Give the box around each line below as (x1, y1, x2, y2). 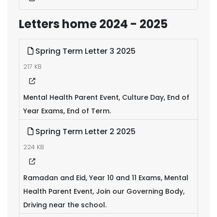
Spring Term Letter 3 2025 (33, 46, 136, 57)
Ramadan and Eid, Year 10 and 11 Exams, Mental (23, 173, 188, 183)
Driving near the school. (23, 200, 107, 210)
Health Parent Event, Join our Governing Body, (23, 186, 185, 196)
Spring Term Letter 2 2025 (33, 126, 136, 137)
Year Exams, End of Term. (23, 106, 111, 116)
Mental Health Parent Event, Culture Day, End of (23, 93, 189, 102)
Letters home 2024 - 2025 (19, 16, 168, 32)
